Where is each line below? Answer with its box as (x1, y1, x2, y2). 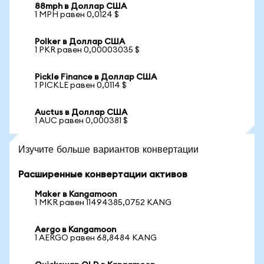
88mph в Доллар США (35, 2, 127, 11)
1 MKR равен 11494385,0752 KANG (35, 199, 171, 207)
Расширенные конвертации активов (18, 170, 187, 179)
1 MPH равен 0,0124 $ (35, 11, 119, 19)
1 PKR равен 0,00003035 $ (35, 46, 140, 54)
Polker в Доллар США (35, 38, 125, 46)
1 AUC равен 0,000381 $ (35, 117, 128, 125)
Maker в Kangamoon (35, 190, 117, 199)
